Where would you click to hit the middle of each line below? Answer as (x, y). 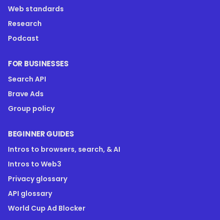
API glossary (30, 193)
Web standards (36, 9)
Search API (27, 79)
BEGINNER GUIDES (41, 134)
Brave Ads (26, 94)
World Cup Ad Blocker (47, 208)
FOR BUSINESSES (38, 63)
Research (25, 23)
